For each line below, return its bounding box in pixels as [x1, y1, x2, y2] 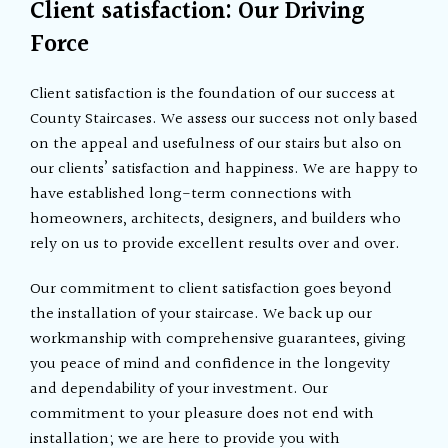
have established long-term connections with [30, 182, 353, 207]
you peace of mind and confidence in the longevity [30, 352, 391, 377]
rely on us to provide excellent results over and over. [30, 232, 401, 257]
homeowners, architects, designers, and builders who [30, 207, 402, 232]
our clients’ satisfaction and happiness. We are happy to [30, 157, 419, 182]
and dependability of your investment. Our [30, 377, 329, 402]
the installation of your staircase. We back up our [30, 302, 373, 327]
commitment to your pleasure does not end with [30, 402, 375, 427]
